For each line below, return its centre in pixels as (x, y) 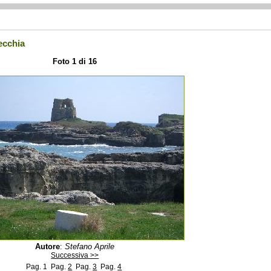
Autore (48, 246)
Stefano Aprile (90, 246)
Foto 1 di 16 (75, 62)
